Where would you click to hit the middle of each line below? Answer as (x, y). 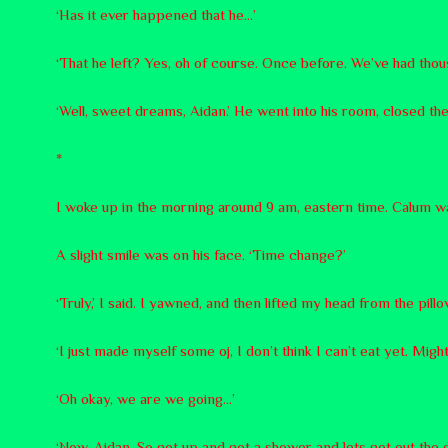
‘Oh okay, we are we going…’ (145, 398)
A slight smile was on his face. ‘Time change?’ (201, 254)
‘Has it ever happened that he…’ (156, 14)
